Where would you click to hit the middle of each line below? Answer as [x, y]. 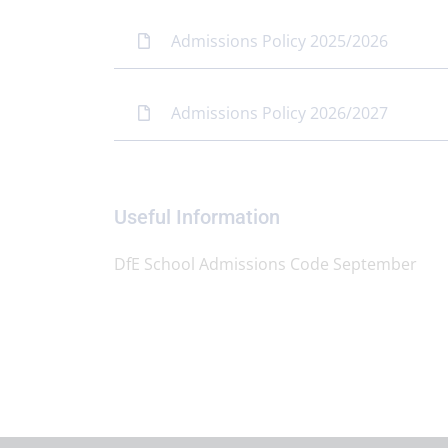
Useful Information [199, 217]
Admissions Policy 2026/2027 [279, 113]
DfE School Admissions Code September [267, 264]
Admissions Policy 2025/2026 [279, 41]
